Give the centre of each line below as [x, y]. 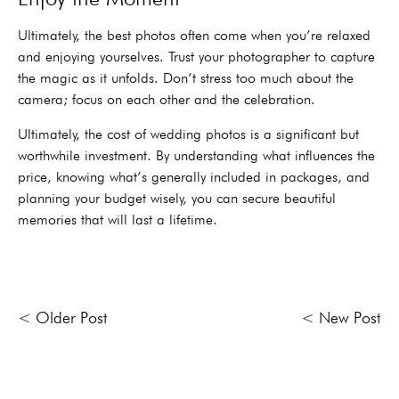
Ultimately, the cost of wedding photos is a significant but [188, 134]
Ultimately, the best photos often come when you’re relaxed [194, 36]
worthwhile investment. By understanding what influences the [196, 155]
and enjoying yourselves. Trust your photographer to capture [196, 57]
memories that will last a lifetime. [118, 219]
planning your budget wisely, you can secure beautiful [177, 198]
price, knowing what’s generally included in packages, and [194, 176]
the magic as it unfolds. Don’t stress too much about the [186, 78]
